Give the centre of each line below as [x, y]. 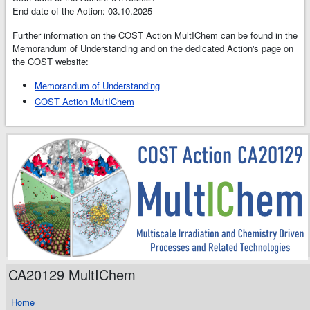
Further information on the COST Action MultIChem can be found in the [155, 35]
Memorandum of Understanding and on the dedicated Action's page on [153, 48]
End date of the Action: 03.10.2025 [82, 11]
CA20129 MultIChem [72, 275]
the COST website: [51, 62]
